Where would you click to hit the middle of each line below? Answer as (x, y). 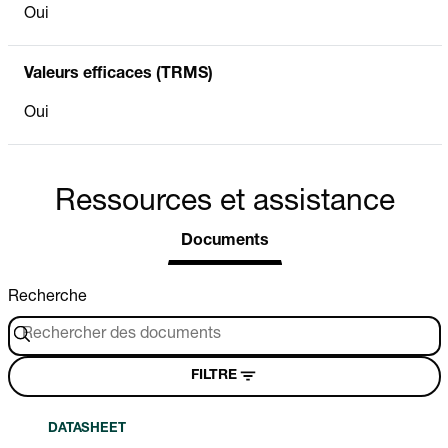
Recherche (47, 297)
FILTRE (213, 376)
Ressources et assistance (224, 203)
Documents (224, 241)
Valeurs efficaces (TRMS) (118, 74)
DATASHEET (87, 429)
